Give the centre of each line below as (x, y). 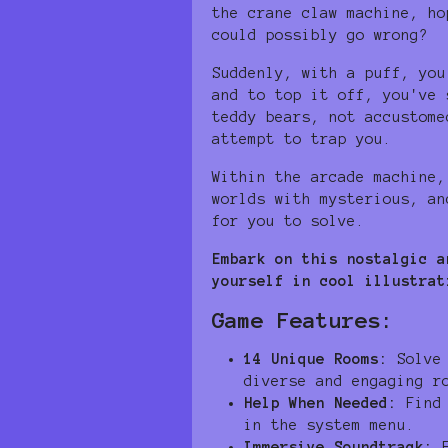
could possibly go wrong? (320, 34)
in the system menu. (329, 424)
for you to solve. (288, 220)
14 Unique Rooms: (316, 358)
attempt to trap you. (302, 138)
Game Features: (303, 319)
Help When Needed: (320, 402)
